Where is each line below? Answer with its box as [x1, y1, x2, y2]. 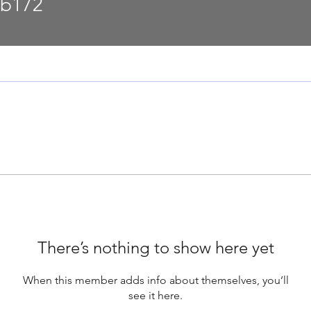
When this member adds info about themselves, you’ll [22, 273, 289, 287]
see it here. [128, 288, 183, 302]
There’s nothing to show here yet [37, 237, 274, 258]
